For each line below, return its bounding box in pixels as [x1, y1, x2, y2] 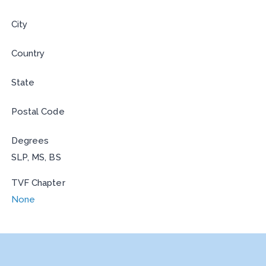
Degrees [11, 135, 49, 147]
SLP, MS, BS [11, 152, 61, 163]
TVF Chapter [11, 178, 65, 189]
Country [11, 48, 45, 59]
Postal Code [11, 106, 65, 118]
